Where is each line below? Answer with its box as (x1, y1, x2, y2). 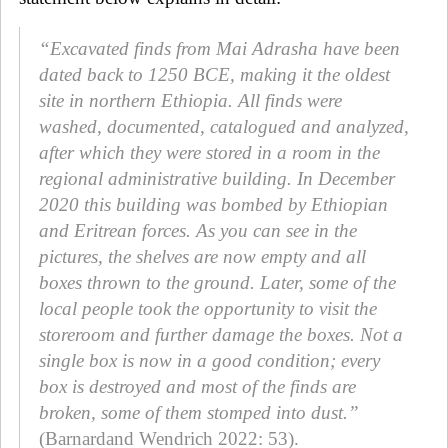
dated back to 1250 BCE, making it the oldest (39, 63, 390, 85)
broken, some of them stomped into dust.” (39, 401, 359, 423)
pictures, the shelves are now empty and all (39, 245, 366, 267)
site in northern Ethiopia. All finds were (39, 89, 342, 111)
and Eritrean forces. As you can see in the (39, 219, 357, 241)
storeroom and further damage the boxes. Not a (39, 323, 403, 345)
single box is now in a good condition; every (39, 349, 380, 371)
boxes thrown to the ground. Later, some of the (39, 271, 396, 293)
